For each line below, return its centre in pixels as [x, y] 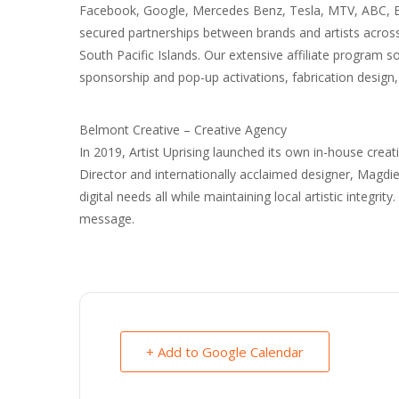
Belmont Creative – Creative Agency [183, 129]
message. [107, 218]
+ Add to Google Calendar [225, 351]
